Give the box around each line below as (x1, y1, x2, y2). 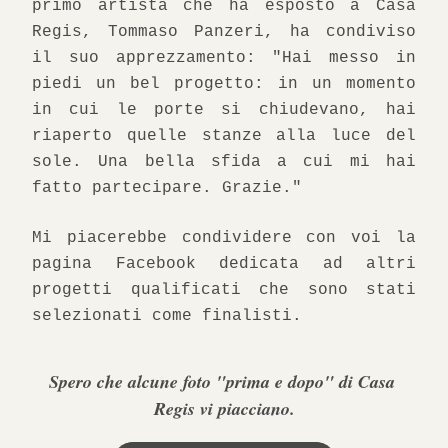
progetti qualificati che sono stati (32, 281, 416, 299)
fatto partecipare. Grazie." (32, 179, 302, 197)
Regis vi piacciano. (153, 396, 295, 421)
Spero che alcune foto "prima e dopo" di (48, 369, 358, 394)
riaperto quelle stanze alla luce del (32, 127, 416, 145)
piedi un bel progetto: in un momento (32, 75, 416, 93)
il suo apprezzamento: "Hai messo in (32, 49, 416, 67)
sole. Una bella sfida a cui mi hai (32, 153, 416, 171)
